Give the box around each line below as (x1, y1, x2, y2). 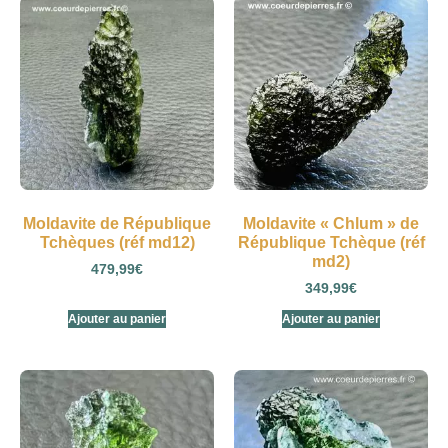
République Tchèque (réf (237, 234, 425, 252)
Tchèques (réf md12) (39, 234, 195, 252)
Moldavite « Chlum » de (243, 215, 419, 233)
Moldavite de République (23, 215, 211, 233)
